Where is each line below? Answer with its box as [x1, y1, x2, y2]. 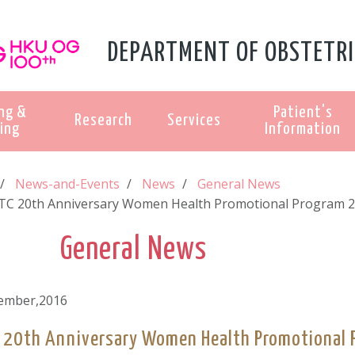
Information [265, 120, 341, 137]
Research [74, 112, 132, 128]
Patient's [273, 104, 333, 120]
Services [167, 112, 221, 128]
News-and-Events [15, 175, 120, 193]
